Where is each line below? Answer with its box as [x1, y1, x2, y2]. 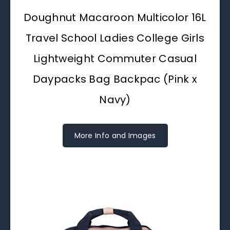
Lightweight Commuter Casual [33, 51, 197, 66]
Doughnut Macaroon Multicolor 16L [24, 10, 206, 25]
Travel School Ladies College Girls [25, 30, 205, 45]
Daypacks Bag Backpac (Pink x [32, 71, 198, 86]
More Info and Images [74, 130, 156, 141]
